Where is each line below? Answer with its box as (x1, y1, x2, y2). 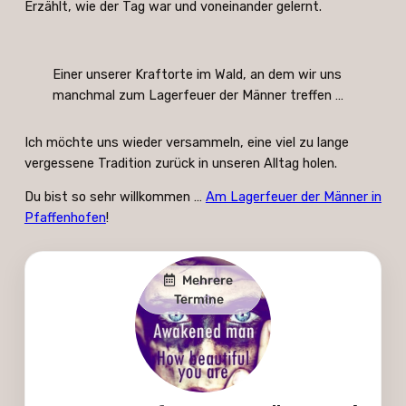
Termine (173, 291, 224, 307)
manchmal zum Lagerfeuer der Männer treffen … (53, 86, 344, 103)
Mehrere (179, 272, 233, 288)
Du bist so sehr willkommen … (24, 188, 206, 206)
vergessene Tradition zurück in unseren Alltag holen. (24, 154, 337, 171)
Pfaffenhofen (24, 209, 106, 227)
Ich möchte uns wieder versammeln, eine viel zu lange (24, 133, 349, 150)
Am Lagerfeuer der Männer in (205, 188, 382, 206)
